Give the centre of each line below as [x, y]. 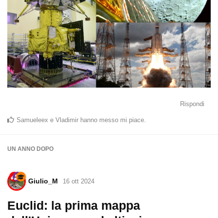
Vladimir [67, 120]
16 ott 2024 [79, 181]
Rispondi [192, 104]
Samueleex [32, 120]
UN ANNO [21, 149]
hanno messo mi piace [111, 120]
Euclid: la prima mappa [74, 206]
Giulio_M [43, 181]
